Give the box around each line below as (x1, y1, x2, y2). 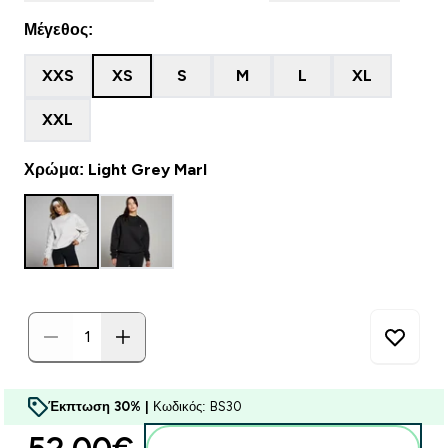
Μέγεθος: (24, 21, 93, 38)
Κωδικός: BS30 (153, 399, 242, 414)
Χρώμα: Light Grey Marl (24, 161, 207, 178)
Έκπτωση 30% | (48, 399, 153, 414)
